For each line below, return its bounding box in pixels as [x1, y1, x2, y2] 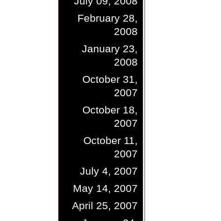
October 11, [83, 135, 138, 146]
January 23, [81, 43, 138, 54]
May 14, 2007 [73, 183, 138, 194]
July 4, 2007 [79, 165, 138, 177]
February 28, [77, 12, 138, 24]
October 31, [82, 74, 138, 85]
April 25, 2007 [72, 200, 138, 211]
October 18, [82, 104, 138, 115]
